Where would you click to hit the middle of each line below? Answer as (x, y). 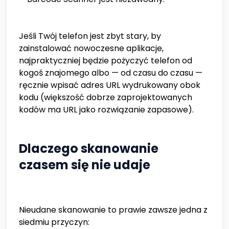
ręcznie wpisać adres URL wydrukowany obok (110, 85)
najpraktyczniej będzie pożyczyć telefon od (106, 61)
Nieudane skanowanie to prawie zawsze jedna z (113, 210)
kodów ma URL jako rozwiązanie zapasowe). (106, 110)
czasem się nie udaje (85, 165)
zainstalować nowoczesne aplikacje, (91, 49)
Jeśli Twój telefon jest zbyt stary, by (90, 36)
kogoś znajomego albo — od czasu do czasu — (111, 73)
